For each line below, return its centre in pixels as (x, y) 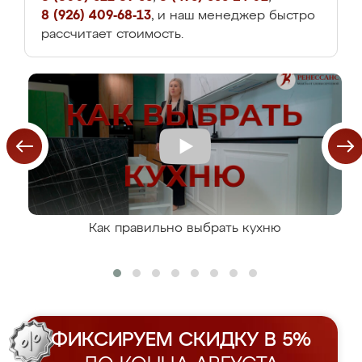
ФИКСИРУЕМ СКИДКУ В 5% (181, 340)
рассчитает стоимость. (112, 35)
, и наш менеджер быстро (233, 16)
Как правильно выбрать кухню (185, 229)
